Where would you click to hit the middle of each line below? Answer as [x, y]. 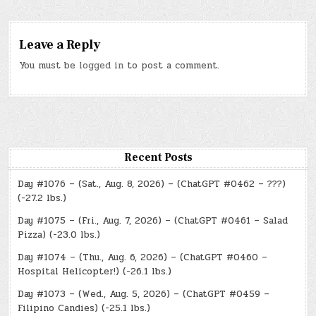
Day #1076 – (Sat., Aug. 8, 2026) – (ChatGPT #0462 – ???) [152, 184]
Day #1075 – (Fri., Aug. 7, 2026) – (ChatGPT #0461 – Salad [153, 220]
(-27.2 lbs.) [42, 198]
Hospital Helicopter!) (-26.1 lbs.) [95, 271]
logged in [102, 65]
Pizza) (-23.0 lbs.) [59, 235]
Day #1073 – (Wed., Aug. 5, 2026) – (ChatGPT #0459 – [144, 294]
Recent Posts [158, 157]
